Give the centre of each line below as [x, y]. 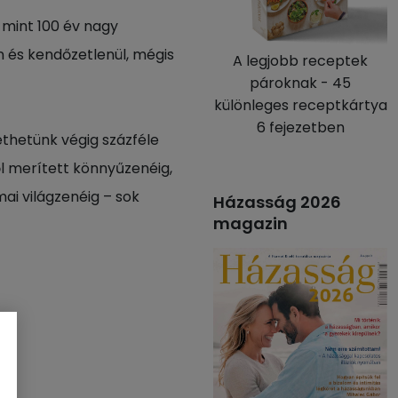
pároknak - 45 [300, 83]
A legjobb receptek [300, 61]
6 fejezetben [300, 127]
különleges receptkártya [300, 105]
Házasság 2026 [277, 202]
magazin [251, 223]
